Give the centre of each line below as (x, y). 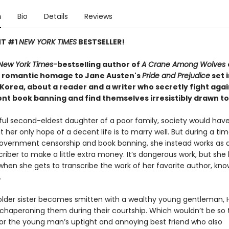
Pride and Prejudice (176, 76)
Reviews (98, 16)
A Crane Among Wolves (184, 64)
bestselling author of (99, 64)
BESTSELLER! (100, 42)
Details (56, 16)
